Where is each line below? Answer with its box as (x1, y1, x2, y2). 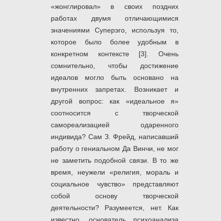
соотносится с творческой (51, 109, 179, 117)
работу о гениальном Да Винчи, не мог (51, 145, 179, 153)
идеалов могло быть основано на (51, 74, 179, 82)
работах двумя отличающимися (51, 14, 179, 23)
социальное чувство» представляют (51, 180, 179, 188)
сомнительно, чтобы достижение (51, 62, 179, 70)
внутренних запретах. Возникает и (51, 85, 179, 94)
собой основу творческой (51, 192, 179, 200)
